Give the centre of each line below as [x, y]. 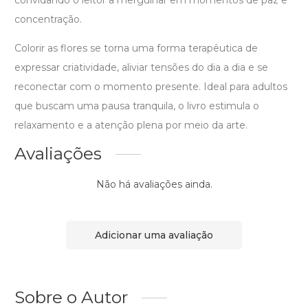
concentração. [48, 20]
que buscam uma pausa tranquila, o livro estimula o [137, 106]
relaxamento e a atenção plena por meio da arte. [131, 125]
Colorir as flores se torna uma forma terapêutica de [136, 48]
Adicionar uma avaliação [154, 235]
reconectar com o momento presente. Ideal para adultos [151, 87]
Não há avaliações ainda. [154, 185]
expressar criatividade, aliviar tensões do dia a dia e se [141, 68]
